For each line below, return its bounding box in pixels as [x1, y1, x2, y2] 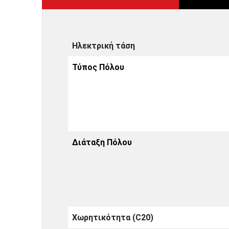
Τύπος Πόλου [72, 62, 125, 72]
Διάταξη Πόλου [72, 137, 132, 147]
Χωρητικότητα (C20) [72, 212, 154, 222]
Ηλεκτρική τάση [72, 40, 135, 51]
